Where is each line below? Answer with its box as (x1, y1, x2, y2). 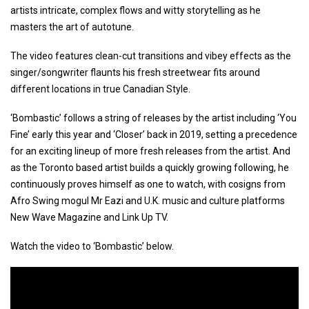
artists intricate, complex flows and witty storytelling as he (10, 4, 261, 16)
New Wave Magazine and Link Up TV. (10, 211, 168, 223)
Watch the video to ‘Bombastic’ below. (10, 240, 174, 252)
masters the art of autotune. (10, 21, 134, 32)
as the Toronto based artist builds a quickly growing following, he (10, 161, 289, 173)
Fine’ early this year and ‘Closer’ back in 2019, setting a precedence (10, 128, 297, 140)
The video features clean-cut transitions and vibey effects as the (10, 50, 291, 61)
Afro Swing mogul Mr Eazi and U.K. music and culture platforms (10, 195, 285, 206)
